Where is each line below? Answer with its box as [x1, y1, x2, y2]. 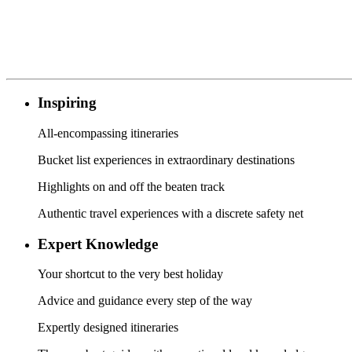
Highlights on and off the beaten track [38, 179, 225, 193]
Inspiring [38, 94, 101, 112]
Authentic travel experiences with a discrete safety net [38, 206, 303, 220]
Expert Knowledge [38, 235, 158, 252]
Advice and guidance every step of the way [38, 294, 252, 308]
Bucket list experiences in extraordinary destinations [38, 152, 295, 167]
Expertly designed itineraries [38, 321, 178, 335]
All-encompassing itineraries [38, 126, 178, 140]
